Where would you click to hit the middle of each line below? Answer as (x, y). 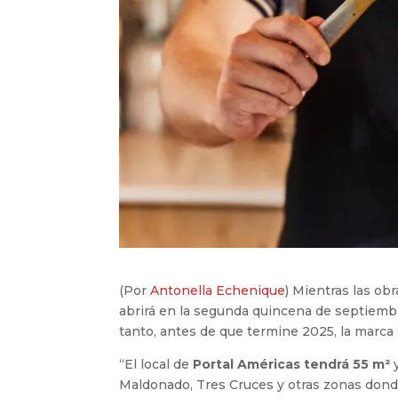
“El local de (156, 365)
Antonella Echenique (218, 291)
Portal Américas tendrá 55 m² (292, 365)
